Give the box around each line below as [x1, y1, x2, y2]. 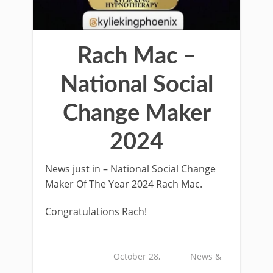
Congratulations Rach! [45, 205, 147, 219]
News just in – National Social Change [45, 162, 216, 176]
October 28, [113, 250, 160, 263]
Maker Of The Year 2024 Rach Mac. [45, 177, 202, 191]
